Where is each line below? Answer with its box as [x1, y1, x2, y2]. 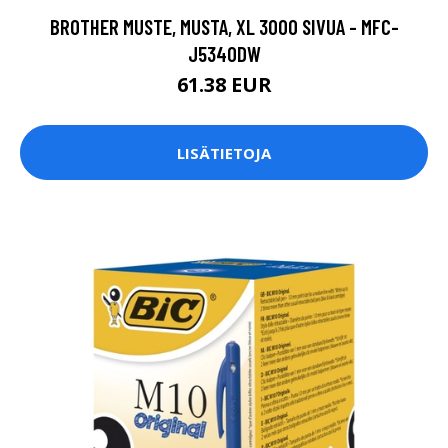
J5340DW [187, 41, 261, 67]
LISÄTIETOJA [177, 142, 271, 163]
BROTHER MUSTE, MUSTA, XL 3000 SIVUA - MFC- [49, 14, 399, 40]
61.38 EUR [176, 71, 272, 99]
